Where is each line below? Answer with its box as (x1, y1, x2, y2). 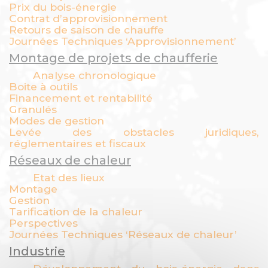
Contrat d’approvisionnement (9, 12, 167, 25)
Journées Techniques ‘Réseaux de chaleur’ (9, 228, 237, 240)
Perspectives (9, 217, 78, 229)
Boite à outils (9, 80, 78, 93)
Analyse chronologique (33, 69, 156, 81)
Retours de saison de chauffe (9, 23, 164, 36)
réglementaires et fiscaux (9, 137, 146, 150)
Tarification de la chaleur (9, 205, 142, 218)
